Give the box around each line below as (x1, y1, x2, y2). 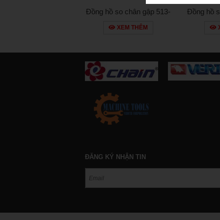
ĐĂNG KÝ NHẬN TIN (84, 153, 146, 161)
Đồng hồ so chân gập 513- (86, 7, 171, 16)
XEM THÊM (115, 24, 148, 31)
